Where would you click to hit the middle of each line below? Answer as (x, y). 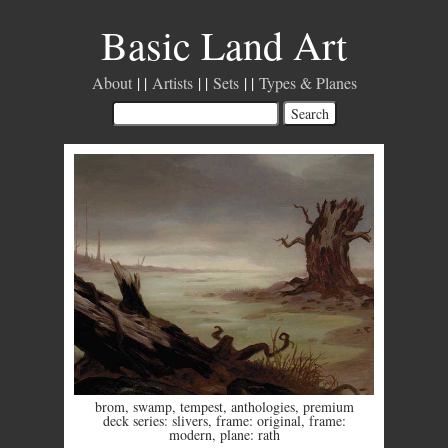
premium (328, 406)
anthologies (262, 406)
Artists (172, 82)
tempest (201, 406)
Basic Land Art (224, 44)
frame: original (258, 420)
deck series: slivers (155, 420)
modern (190, 434)
